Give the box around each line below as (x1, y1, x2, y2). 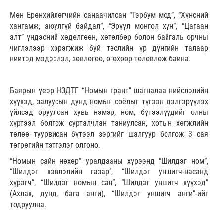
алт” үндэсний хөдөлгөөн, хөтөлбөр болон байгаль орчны (10, 32, 208, 42)
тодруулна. (10, 200, 46, 210)
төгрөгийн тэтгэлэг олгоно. (10, 140, 100, 150)
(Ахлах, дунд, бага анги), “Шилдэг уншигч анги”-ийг (10, 189, 208, 199)
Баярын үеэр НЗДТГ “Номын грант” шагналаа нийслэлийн (10, 86, 208, 96)
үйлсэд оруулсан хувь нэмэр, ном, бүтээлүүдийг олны (10, 108, 208, 117)
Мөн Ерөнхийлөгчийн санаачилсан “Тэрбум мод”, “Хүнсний (10, 10, 208, 20)
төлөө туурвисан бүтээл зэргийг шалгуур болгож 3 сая (10, 129, 208, 139)
